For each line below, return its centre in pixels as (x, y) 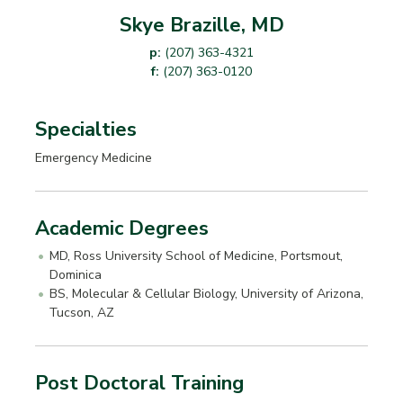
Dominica (76, 275)
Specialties (86, 130)
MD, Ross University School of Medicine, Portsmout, (197, 256)
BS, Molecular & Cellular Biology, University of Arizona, (207, 294)
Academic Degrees (122, 228)
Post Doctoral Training (139, 383)
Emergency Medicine (94, 157)
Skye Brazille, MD (201, 24)
